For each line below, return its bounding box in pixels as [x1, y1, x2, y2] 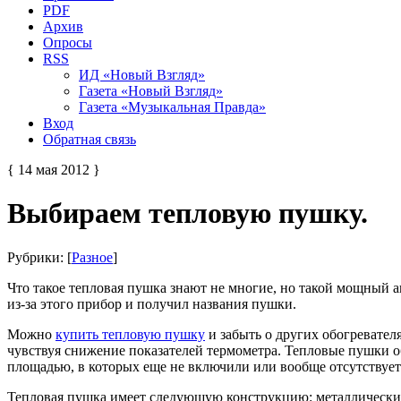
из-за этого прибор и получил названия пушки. [7, 295, 296, 311]
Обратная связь [43, 131, 136, 147]
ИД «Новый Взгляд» [79, 66, 205, 82]
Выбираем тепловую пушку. [7, 197, 368, 230]
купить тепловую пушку [55, 326, 205, 342]
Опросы [43, 34, 92, 50]
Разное [72, 249, 113, 265]
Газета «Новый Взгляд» [79, 82, 223, 98]
